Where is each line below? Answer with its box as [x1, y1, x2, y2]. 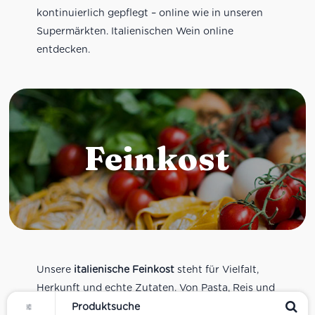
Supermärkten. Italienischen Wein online [36, 25, 233, 37]
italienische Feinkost [73, 264, 174, 276]
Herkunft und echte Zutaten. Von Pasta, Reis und [36, 282, 275, 294]
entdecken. [36, 43, 90, 55]
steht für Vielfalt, [174, 264, 259, 276]
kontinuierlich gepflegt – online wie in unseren [36, 6, 263, 18]
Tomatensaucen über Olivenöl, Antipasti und [36, 300, 254, 312]
